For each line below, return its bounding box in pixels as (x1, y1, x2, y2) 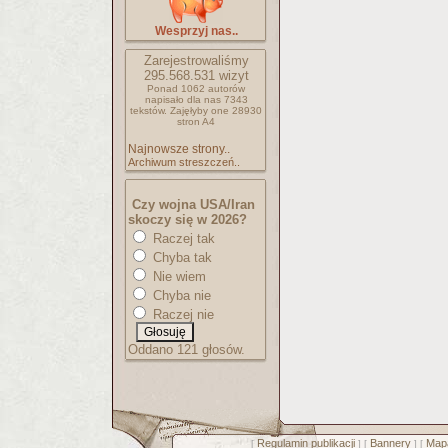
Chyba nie (149, 288, 211, 303)
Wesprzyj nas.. (154, 24, 238, 38)
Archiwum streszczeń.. (128, 156, 240, 168)
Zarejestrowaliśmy (143, 53, 249, 68)
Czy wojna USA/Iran (132, 197, 255, 212)
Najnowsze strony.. (128, 142, 230, 156)
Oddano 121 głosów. (128, 342, 245, 357)
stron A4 (177, 116, 215, 127)
